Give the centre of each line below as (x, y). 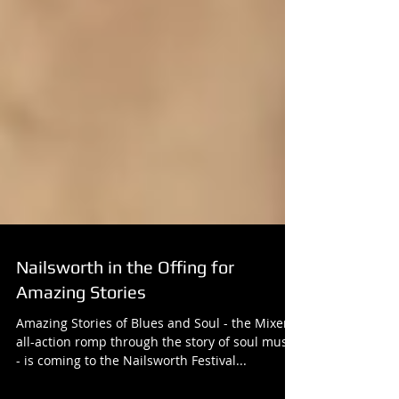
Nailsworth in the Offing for (125, 302)
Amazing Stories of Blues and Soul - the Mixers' (157, 358)
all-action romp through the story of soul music (157, 377)
